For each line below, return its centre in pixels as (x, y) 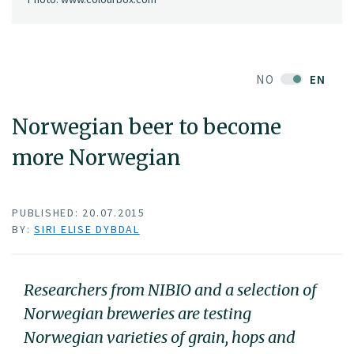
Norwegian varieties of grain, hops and (160, 337)
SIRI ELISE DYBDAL (87, 229)
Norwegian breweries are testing (137, 313)
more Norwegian (96, 158)
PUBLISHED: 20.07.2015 (79, 212)
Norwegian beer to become (147, 127)
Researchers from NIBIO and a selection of (170, 289)
